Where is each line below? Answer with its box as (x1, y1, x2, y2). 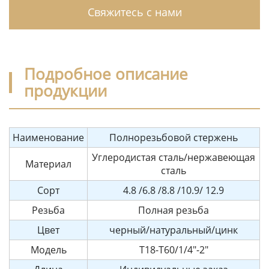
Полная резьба (138, 204, 209, 217)
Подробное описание (23, 63, 188, 85)
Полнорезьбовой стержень (109, 131, 238, 144)
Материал (25, 157, 71, 171)
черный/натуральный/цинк (109, 223, 238, 237)
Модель (30, 243, 67, 256)
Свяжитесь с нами (84, 5, 185, 19)
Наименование (13, 131, 84, 144)
